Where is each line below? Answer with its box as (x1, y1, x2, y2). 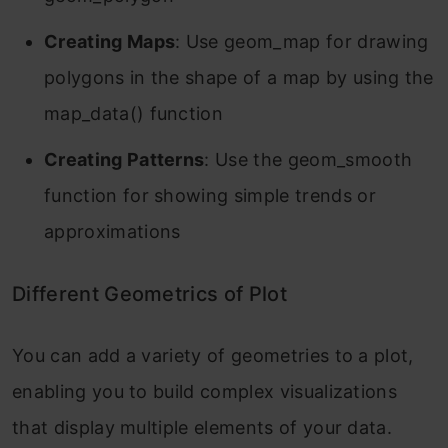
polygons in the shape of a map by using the (44, 67, 434, 88)
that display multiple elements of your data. (12, 417, 393, 438)
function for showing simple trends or (44, 185, 376, 206)
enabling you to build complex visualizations (12, 381, 398, 402)
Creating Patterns (44, 149, 205, 170)
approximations (44, 221, 181, 242)
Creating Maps (44, 31, 176, 52)
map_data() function (44, 103, 224, 124)
